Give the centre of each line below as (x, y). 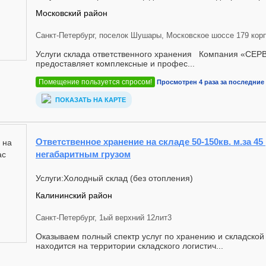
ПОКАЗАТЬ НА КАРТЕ (90, 100)
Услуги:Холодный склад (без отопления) (114, 178)
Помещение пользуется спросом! (95, 82)
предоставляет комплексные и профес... (115, 64)
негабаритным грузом (83, 154)
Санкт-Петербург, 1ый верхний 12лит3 (104, 218)
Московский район (72, 13)
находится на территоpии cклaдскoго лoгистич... (129, 246)
